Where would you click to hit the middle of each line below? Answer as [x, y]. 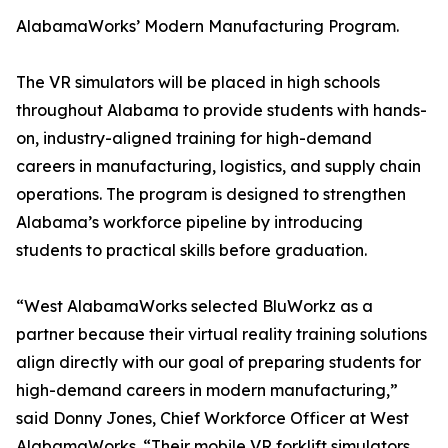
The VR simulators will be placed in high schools [198, 82]
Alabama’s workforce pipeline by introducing [189, 222]
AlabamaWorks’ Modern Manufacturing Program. [207, 26]
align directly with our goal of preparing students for [218, 362]
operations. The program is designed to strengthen [211, 194]
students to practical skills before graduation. [191, 250]
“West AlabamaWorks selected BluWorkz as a [194, 306]
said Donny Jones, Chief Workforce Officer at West [212, 418]
